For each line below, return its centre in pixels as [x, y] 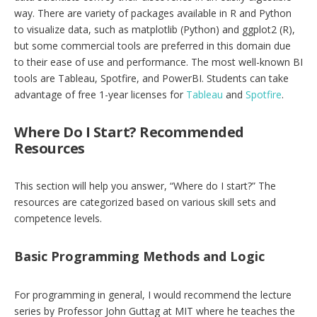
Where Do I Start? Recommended [129, 132]
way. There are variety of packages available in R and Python [153, 13]
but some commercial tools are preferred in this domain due [152, 46]
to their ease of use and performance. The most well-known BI [158, 62]
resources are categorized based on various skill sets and [145, 202]
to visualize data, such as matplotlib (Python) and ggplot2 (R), [155, 30]
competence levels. [58, 219]
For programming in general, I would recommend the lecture [153, 295]
